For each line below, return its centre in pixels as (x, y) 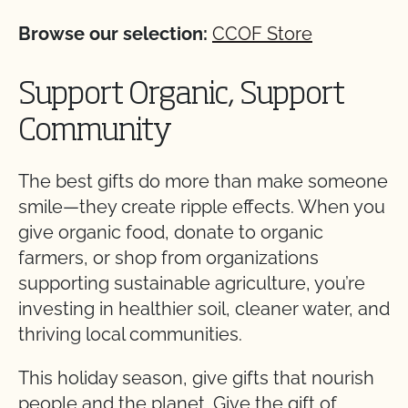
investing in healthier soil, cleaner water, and (204, 308)
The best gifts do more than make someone (203, 181)
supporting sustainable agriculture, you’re (192, 283)
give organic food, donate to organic (171, 232)
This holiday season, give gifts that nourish (196, 377)
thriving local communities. (130, 334)
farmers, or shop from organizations (168, 257)
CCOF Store (262, 33)
